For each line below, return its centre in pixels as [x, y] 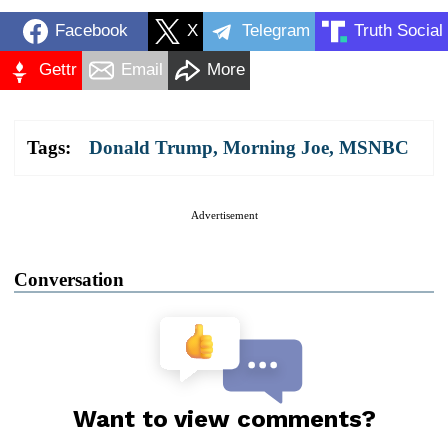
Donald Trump [151, 147]
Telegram [276, 31]
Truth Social [398, 31]
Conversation [69, 279]
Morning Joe [276, 147]
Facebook [91, 31]
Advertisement [224, 214]
